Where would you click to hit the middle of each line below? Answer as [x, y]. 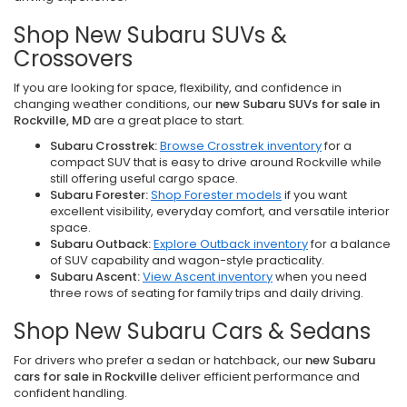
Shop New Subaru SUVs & [150, 35]
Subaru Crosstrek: [104, 145]
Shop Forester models [216, 194]
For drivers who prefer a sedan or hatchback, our [159, 360]
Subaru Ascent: [95, 276]
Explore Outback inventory [231, 243]
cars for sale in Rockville [85, 376]
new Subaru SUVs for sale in [298, 104]
